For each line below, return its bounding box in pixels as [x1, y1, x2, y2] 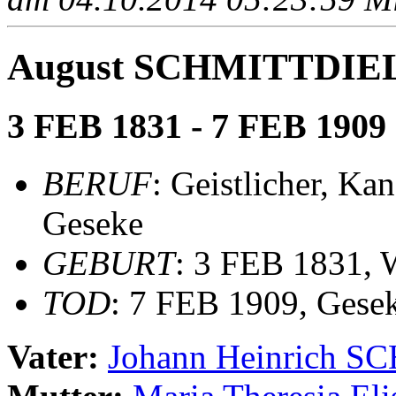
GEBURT [42, 244, 175, 283]
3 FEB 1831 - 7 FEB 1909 [7, 106, 386, 147]
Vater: [7, 338, 108, 377]
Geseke [42, 204, 143, 243]
